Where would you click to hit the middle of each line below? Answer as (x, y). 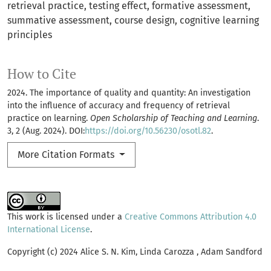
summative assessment (58, 21)
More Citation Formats (67, 155)
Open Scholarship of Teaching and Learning (174, 119)
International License (49, 230)
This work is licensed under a (66, 217)
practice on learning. (49, 119)
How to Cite (42, 74)
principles (30, 35)
